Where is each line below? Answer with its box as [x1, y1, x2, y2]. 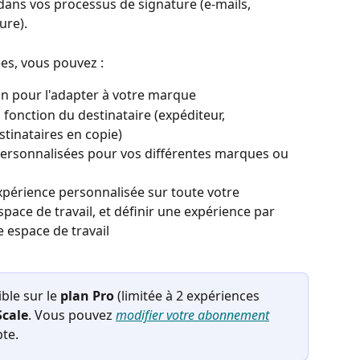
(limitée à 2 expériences [117, 287, 263, 305]
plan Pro [60, 287, 117, 305]
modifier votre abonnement [116, 306, 269, 325]
